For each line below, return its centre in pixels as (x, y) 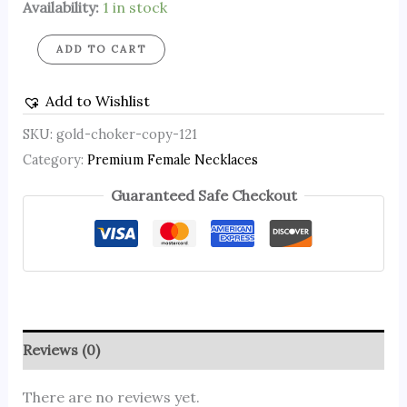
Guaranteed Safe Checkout (203, 196)
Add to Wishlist (97, 101)
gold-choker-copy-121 (126, 134)
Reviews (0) (61, 350)
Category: (55, 159)
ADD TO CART (101, 50)
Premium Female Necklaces (172, 159)
